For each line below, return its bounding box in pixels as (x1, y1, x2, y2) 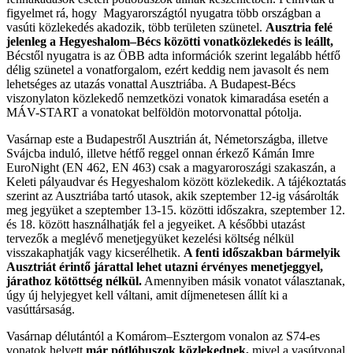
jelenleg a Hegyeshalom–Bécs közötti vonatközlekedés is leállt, (6, 35, 333, 48)
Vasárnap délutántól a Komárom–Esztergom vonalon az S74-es (6, 329, 320, 343)
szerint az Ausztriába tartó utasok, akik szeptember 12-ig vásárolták (6, 189, 339, 203)
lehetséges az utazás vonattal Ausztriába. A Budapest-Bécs (6, 77, 295, 91)
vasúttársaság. (6, 303, 75, 316)
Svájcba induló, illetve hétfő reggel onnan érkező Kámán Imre (6, 147, 314, 160)
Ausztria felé (266, 20, 333, 34)
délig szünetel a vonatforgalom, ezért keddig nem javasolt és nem (6, 63, 329, 76)
